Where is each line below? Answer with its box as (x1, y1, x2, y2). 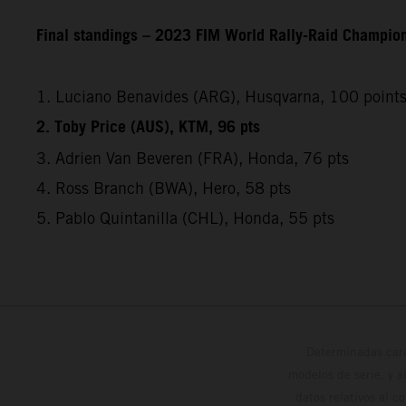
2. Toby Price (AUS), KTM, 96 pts (36, 111, 260, 143)
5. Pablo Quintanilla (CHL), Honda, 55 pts (36, 208, 334, 227)
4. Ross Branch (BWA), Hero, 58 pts (36, 178, 291, 198)
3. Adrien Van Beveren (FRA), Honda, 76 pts (36, 148, 349, 168)
